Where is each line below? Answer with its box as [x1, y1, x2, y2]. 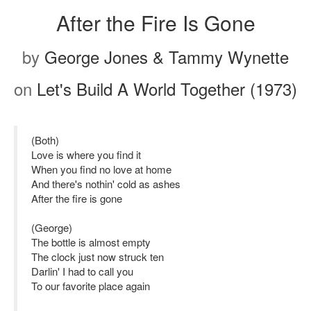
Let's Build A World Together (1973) [37, 76, 297, 101]
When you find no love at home [31, 162, 171, 176]
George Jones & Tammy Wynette [44, 44, 289, 69]
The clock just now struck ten [31, 249, 164, 264]
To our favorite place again [31, 278, 150, 293]
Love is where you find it [31, 147, 141, 162]
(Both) [31, 133, 59, 147]
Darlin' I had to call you [31, 264, 133, 278]
